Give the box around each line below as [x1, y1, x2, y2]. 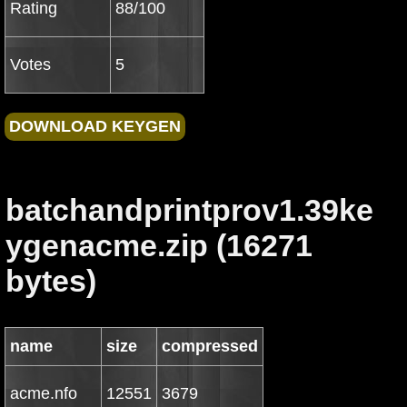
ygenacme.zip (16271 [5, 228, 313, 263]
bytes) [5, 263, 96, 298]
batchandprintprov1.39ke [5, 193, 373, 227]
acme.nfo [10, 384, 77, 402]
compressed [162, 337, 258, 355]
